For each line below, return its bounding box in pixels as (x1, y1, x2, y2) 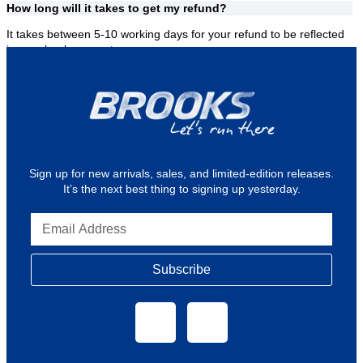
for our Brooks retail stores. (71, 87, 228, 101)
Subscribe (152, 262, 211, 276)
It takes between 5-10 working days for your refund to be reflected (6, 28, 344, 41)
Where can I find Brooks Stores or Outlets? (6, 58, 244, 72)
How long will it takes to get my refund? (6, 2, 227, 15)
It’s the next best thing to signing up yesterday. (62, 181, 301, 195)
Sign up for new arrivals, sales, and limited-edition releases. (29, 166, 334, 180)
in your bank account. (6, 43, 117, 57)
